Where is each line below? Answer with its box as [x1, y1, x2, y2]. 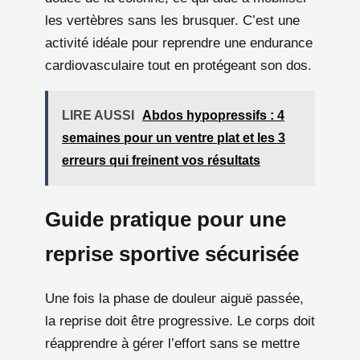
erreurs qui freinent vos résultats [62, 153, 260, 168]
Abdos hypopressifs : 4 [142, 108, 284, 123]
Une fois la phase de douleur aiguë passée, [45, 291, 304, 307]
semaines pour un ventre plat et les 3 [62, 131, 285, 145]
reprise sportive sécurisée [45, 243, 299, 266]
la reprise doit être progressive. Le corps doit [45, 313, 315, 329]
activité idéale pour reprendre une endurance [45, 35, 313, 51]
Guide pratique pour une [45, 208, 286, 231]
